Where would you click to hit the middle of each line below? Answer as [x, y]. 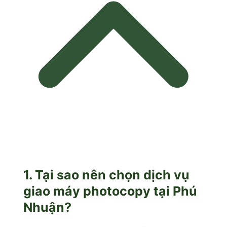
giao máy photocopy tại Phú [110, 191]
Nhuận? [47, 207]
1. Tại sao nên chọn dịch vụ [106, 175]
